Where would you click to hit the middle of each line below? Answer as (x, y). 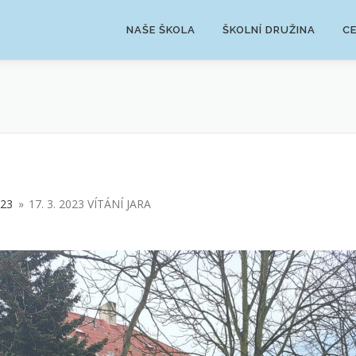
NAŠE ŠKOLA (161, 30)
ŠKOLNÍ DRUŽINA (269, 30)
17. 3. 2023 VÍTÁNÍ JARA (89, 204)
